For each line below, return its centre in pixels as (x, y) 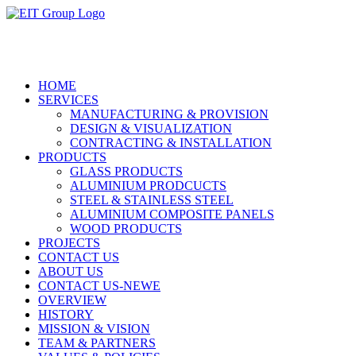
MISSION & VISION (94, 329)
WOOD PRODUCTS (126, 228)
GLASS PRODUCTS (126, 171)
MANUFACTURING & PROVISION (169, 114)
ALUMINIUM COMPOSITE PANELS (172, 214)
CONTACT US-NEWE (99, 286)
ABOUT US (71, 271)
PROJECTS (69, 243)
